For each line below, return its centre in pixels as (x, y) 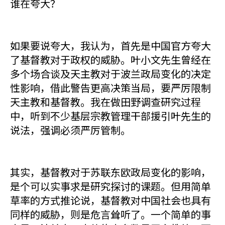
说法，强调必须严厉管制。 (70, 130)
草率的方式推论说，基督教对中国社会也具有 (110, 200)
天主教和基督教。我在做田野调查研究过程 (105, 102)
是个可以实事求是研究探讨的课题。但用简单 (110, 186)
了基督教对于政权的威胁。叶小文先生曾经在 (110, 60)
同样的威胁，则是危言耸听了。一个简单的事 (110, 214)
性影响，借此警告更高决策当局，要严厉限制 (110, 88)
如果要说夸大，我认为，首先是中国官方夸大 (110, 45)
